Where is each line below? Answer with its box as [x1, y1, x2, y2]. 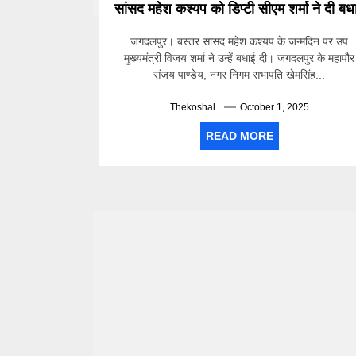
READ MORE [205, 130, 273, 142]
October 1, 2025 [239, 102, 309, 113]
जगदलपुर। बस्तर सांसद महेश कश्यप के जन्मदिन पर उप [130, 35, 349, 48]
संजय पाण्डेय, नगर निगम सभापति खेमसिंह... [153, 68, 326, 81]
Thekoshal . [169, 102, 220, 113]
